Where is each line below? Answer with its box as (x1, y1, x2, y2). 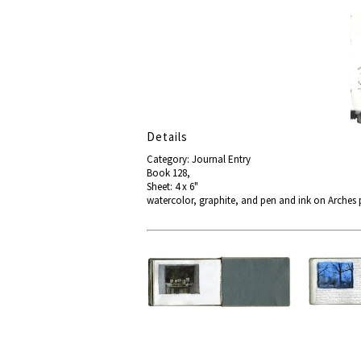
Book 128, (147, 166, 190, 180)
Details (147, 129, 188, 144)
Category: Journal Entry (147, 152, 251, 166)
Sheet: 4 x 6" (147, 180, 198, 193)
